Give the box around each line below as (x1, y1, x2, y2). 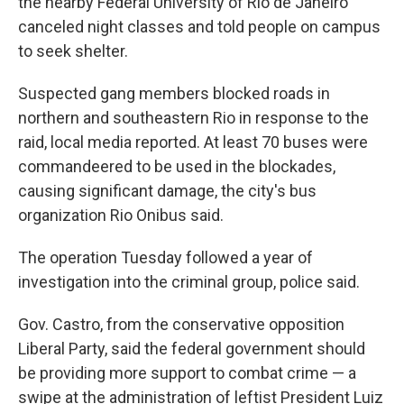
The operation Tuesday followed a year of (18, 248, 313, 267)
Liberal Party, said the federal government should (18, 339, 365, 358)
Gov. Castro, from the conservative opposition (18, 315, 344, 334)
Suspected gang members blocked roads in (18, 84, 330, 103)
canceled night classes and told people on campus (18, 17, 381, 36)
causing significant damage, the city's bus (18, 181, 317, 200)
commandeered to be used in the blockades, (18, 157, 335, 176)
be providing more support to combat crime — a (18, 363, 356, 382)
